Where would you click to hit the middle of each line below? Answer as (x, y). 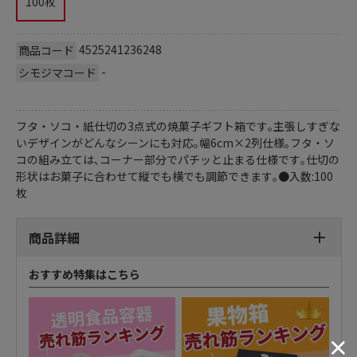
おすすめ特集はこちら (84, 274)
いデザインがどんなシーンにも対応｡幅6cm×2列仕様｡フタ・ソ (175, 142)
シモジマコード (57, 72)
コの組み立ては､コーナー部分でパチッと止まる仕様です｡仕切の (177, 159)
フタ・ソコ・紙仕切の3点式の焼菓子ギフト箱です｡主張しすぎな (178, 126)
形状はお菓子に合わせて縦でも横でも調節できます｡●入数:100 (174, 176)
